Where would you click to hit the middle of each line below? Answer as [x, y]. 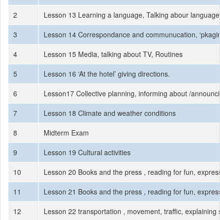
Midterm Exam [66, 133]
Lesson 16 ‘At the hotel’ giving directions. [107, 74]
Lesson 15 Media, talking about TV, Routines [113, 54]
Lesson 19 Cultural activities [87, 152]
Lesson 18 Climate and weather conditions [110, 113]
